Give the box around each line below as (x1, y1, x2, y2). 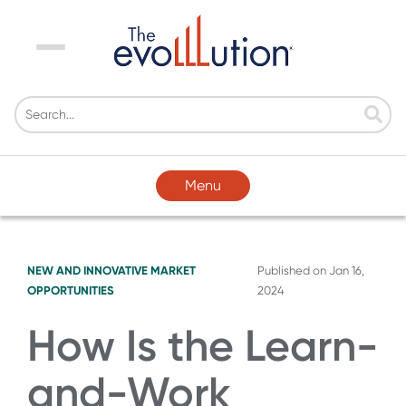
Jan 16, (328, 263, 364, 277)
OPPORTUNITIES (27, 283, 114, 297)
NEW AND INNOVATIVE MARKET (27, 263, 196, 277)
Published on (256, 263, 329, 277)
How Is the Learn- (27, 319, 378, 372)
